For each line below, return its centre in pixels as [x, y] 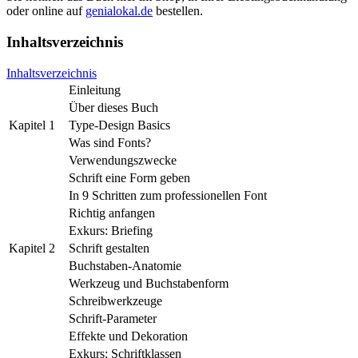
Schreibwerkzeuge [115, 300]
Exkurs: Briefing [111, 230]
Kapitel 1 [32, 125]
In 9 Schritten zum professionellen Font [168, 195]
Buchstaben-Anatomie [125, 265]
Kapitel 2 [32, 248]
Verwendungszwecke [123, 160]
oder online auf [46, 11]
